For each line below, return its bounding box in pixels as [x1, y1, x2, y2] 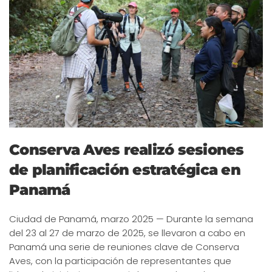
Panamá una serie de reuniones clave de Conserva [9, 240, 239, 253]
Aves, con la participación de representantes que [9, 254, 231, 267]
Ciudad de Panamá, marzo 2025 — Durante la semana [9, 212, 253, 225]
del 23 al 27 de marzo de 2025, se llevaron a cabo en [9, 226, 245, 239]
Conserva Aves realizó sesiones [9, 140, 244, 158]
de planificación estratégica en [9, 160, 240, 178]
